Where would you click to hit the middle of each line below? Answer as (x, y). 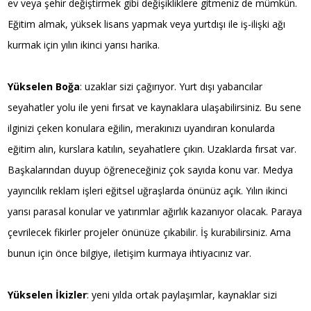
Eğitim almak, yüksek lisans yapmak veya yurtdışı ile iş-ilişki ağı (147, 24)
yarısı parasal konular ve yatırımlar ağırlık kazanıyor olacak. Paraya (155, 211)
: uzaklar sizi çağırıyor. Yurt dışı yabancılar (171, 86)
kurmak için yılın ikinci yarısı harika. (84, 44)
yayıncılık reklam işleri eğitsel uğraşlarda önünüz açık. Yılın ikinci (148, 190)
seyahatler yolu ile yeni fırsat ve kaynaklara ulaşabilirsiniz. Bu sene (155, 107)
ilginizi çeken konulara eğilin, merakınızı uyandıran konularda (142, 128)
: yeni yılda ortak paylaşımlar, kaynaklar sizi (182, 294)
